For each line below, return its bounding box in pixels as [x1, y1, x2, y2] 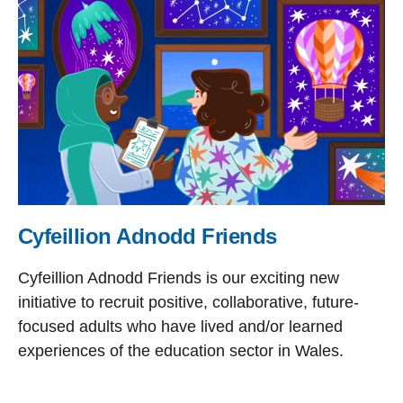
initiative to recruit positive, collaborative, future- [18, 293, 359, 311]
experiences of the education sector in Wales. [18, 342, 344, 360]
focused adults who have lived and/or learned [18, 318, 343, 336]
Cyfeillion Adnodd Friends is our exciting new [18, 269, 339, 287]
